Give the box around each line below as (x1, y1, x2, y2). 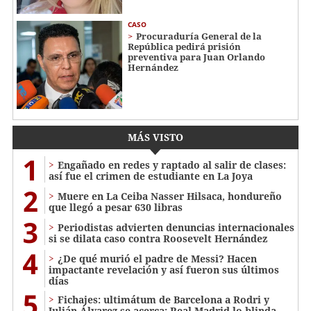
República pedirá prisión (128, 40, 241, 53)
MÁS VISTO (128, 130, 183, 144)
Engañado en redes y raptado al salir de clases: (58, 158, 286, 171)
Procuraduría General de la (136, 30, 262, 43)
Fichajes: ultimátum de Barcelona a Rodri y (58, 292, 269, 306)
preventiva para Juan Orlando (128, 51, 265, 64)
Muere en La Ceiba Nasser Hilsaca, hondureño (58, 189, 282, 203)
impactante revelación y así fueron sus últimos (49, 262, 279, 276)
